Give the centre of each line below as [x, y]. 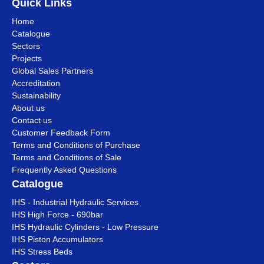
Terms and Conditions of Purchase [76, 145]
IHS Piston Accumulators [57, 239]
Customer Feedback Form [61, 133]
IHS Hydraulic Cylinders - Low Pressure [85, 227]
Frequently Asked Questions [64, 170]
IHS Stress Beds [42, 252]
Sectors [26, 46]
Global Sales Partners [52, 71]
